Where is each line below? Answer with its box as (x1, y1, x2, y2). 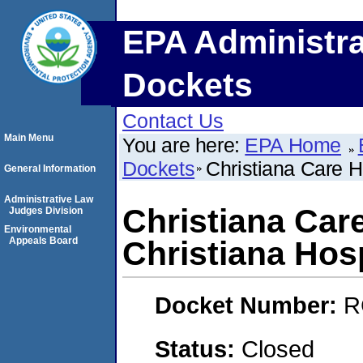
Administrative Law (4, 194, 93, 205)
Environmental (4, 224, 71, 235)
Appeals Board (9, 235, 78, 246)
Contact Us (122, 109, 224, 132)
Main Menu (4, 132, 53, 143)
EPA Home (245, 134, 342, 156)
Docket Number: (155, 292, 344, 319)
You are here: (122, 134, 246, 156)
